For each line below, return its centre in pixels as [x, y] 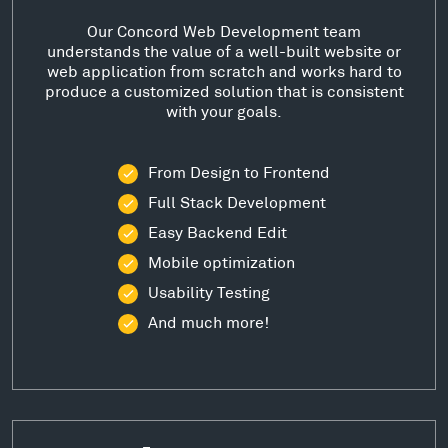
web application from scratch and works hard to [224, 71]
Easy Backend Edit [217, 232]
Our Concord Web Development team [224, 31]
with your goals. [224, 111]
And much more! [208, 322]
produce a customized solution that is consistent [224, 91]
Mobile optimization [221, 262]
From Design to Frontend [239, 172]
